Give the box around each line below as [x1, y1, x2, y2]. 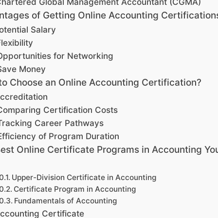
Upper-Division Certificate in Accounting [12, 173, 157, 182]
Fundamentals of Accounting [14, 196, 117, 206]
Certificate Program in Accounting [14, 184, 136, 194]
